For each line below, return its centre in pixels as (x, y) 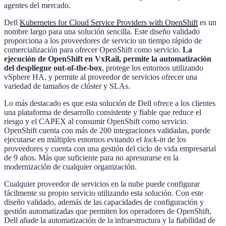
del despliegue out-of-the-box (53, 68)
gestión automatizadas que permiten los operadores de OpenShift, (108, 211)
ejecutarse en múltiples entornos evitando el (74, 140)
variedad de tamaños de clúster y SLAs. (67, 86)
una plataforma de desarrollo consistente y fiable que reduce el (103, 112)
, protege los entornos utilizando (153, 68)
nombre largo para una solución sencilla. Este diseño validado (102, 32)
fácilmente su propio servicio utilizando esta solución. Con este (104, 193)
